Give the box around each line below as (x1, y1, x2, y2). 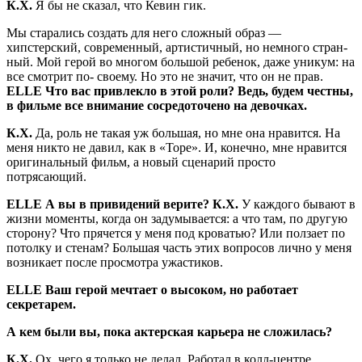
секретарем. (6, 297, 76, 312)
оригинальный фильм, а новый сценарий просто (6, 155, 276, 170)
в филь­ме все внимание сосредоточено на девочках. (6, 99, 307, 113)
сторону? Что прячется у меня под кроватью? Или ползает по (6, 226, 345, 241)
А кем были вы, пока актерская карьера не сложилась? (6, 325, 332, 339)
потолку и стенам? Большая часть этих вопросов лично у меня (6, 241, 351, 255)
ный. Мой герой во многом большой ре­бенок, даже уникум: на (6, 55, 355, 69)
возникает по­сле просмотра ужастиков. (6, 255, 223, 270)
